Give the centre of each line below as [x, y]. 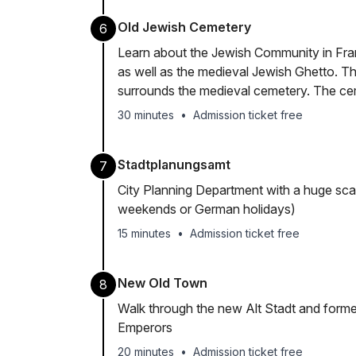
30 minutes [146, 115]
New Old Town [163, 283]
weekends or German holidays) [207, 209]
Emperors [145, 327]
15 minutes [144, 233]
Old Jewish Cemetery [184, 27]
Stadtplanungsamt [174, 164]
